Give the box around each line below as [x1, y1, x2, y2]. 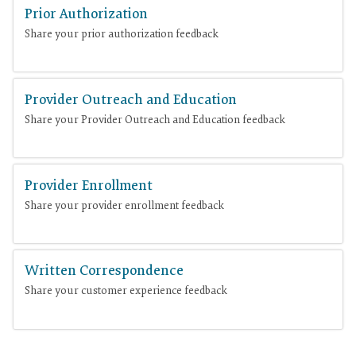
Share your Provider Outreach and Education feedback [25, 114, 286, 126]
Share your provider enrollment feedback [25, 199, 225, 212]
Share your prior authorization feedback [25, 28, 219, 41]
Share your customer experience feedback [25, 285, 228, 298]
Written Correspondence [25, 265, 184, 280]
